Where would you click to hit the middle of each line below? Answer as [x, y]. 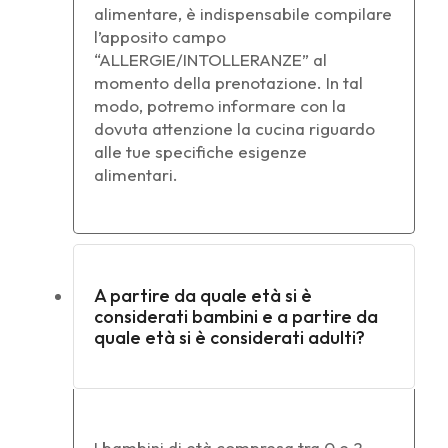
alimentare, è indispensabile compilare [243, 13]
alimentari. [136, 174]
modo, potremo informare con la [220, 105]
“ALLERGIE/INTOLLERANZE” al [210, 59]
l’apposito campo [160, 36]
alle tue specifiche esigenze [200, 151]
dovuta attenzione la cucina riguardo [234, 128]
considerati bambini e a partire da [236, 316]
